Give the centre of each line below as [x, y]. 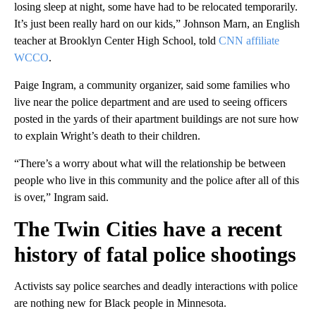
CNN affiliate [249, 40]
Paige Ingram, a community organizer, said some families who [152, 85]
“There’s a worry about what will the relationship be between [150, 163]
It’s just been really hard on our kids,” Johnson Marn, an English [157, 23]
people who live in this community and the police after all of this [157, 180]
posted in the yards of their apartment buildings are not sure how [157, 119]
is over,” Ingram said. [61, 197]
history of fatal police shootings [155, 254]
